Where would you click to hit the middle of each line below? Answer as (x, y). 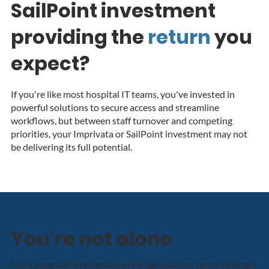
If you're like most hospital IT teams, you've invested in (122, 94)
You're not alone (91, 238)
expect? (52, 63)
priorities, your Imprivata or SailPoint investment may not (129, 133)
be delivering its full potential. (73, 147)
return (181, 37)
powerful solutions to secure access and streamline (115, 107)
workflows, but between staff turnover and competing (121, 120)
